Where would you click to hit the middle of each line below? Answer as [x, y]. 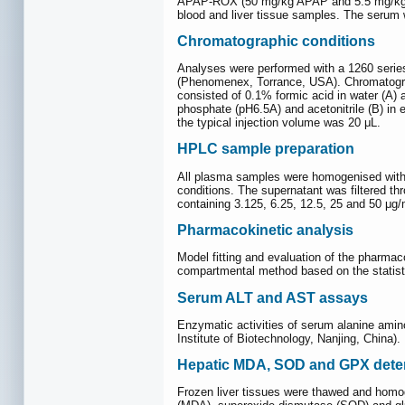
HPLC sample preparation [266, 149]
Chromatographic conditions [276, 41]
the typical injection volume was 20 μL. [279, 123]
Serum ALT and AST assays [273, 297]
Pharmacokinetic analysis [265, 231]
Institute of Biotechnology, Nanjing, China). [289, 338]
